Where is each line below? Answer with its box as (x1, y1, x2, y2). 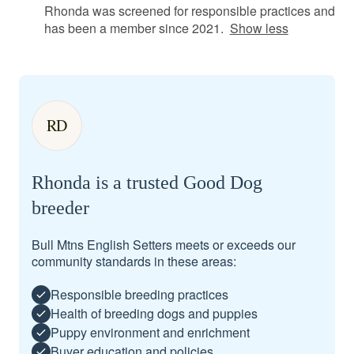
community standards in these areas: (32, 251, 236, 270)
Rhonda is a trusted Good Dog (32, 171, 262, 193)
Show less (229, 18, 288, 37)
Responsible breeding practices (51, 285, 228, 304)
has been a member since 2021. (44, 18, 224, 37)
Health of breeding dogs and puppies (51, 304, 258, 323)
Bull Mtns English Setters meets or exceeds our (32, 235, 296, 254)
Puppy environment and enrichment (51, 323, 250, 342)
